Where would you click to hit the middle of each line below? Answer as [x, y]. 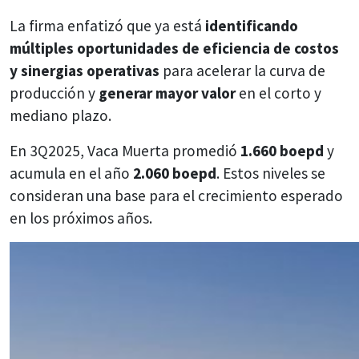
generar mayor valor [167, 93]
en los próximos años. [81, 218]
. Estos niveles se [271, 173]
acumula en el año [71, 173]
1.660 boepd [282, 150]
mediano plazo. [61, 115]
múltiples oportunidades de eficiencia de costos [174, 48]
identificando [252, 25]
